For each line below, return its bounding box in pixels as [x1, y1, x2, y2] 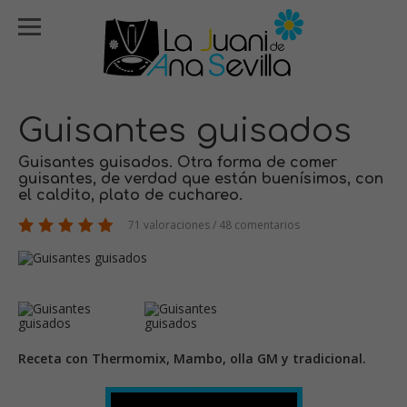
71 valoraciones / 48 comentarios [125, 217, 300, 233]
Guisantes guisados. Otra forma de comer [18, 154, 337, 171]
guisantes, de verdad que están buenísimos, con [18, 171, 383, 187]
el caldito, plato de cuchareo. [18, 187, 243, 203]
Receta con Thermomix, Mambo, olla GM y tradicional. [18, 350, 366, 367]
